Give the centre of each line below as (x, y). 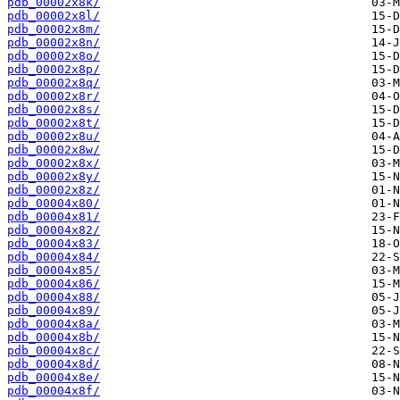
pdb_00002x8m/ (54, 29)
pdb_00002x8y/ (54, 177)
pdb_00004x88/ (54, 297)
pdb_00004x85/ (54, 271)
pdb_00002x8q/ (54, 83)
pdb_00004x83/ (54, 244)
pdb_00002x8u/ (54, 137)
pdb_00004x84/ (54, 257)
